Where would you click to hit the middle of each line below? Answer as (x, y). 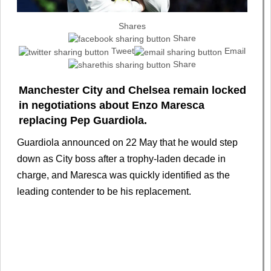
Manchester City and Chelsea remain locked (132, 90)
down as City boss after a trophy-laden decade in (121, 158)
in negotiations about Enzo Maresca (112, 105)
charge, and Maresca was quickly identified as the (123, 175)
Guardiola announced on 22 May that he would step (127, 142)
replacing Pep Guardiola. (83, 120)
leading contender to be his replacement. (104, 191)
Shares (132, 26)
